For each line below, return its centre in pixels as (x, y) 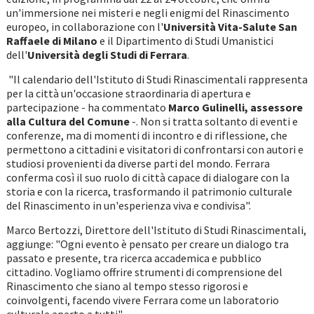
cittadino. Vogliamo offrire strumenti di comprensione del (144, 272)
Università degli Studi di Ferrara (107, 55)
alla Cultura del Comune (68, 122)
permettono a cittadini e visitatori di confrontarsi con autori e (155, 150)
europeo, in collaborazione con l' (84, 27)
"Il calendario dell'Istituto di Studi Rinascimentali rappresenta (157, 80)
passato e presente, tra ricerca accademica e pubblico (134, 258)
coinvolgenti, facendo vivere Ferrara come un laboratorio (142, 300)
